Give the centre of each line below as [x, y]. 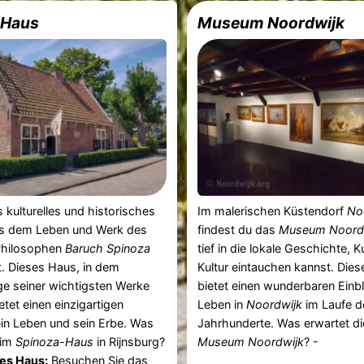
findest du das [238, 229]
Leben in [222, 304]
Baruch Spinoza [107, 248]
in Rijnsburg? [129, 341]
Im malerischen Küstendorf [273, 210]
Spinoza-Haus [54, 341]
